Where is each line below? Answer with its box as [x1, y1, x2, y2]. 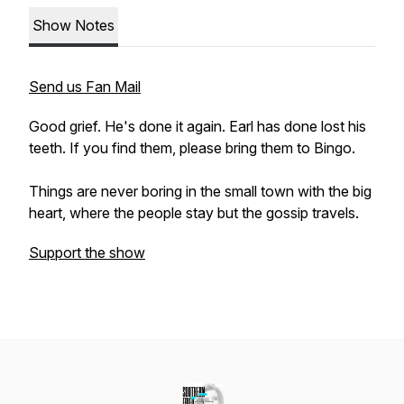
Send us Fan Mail [29, 78, 141, 96]
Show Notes [32, 16, 115, 34]
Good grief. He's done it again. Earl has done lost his [29, 117, 366, 135]
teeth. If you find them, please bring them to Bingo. [29, 139, 363, 157]
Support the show [29, 243, 145, 262]
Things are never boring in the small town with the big [29, 182, 372, 200]
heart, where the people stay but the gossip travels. [29, 204, 363, 222]
